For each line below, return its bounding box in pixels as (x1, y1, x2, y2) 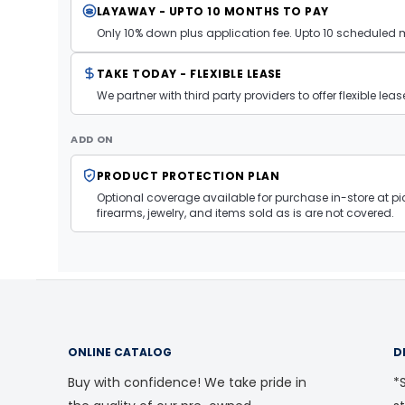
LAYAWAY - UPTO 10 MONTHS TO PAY (97, 3, 329, 19)
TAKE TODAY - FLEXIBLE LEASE (97, 65, 282, 81)
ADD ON (71, 131, 114, 146)
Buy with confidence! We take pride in (68, 372, 306, 391)
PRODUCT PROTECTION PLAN (97, 167, 280, 184)
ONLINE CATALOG (68, 344, 172, 360)
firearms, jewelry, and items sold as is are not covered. (97, 204, 394, 221)
